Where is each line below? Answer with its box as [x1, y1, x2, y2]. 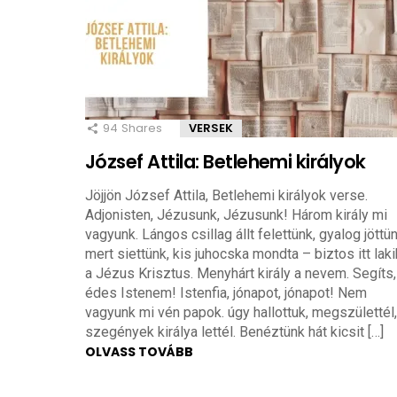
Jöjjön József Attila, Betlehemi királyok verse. [85, 186, 368, 204]
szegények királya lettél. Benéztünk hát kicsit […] [85, 323, 384, 340]
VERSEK [189, 119, 233, 136]
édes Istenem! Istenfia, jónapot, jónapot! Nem [85, 284, 367, 301]
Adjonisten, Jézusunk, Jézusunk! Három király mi [85, 206, 387, 223]
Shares [121, 119, 162, 136]
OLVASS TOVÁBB [85, 342, 193, 361]
